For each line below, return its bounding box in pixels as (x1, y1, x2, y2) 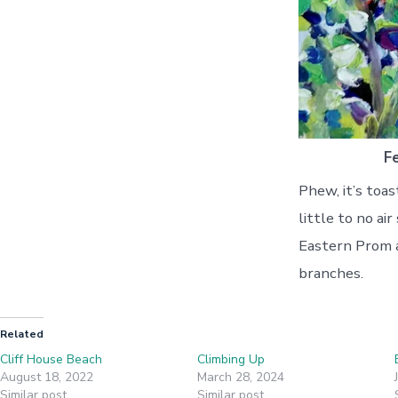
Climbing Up (196, 350, 265, 368)
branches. (298, 263, 363, 284)
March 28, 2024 (196, 368, 284, 386)
